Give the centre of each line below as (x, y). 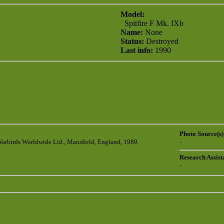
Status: (132, 41)
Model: (132, 14)
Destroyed (161, 41)
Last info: (137, 50)
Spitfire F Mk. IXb (152, 23)
